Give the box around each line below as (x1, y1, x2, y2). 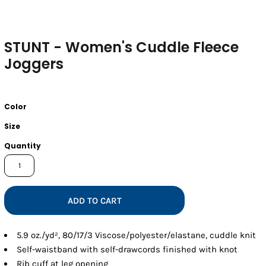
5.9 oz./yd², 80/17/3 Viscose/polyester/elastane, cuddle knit (17, 229, 256, 240)
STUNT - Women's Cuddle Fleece (4, 37, 239, 57)
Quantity (4, 140, 42, 151)
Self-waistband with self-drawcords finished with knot (17, 243, 238, 255)
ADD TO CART (67, 195, 122, 207)
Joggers (4, 53, 64, 74)
